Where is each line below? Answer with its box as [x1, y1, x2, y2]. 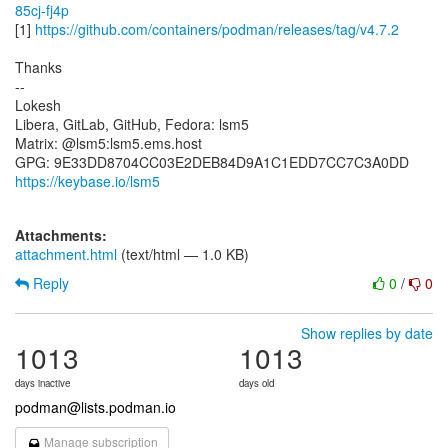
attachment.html [15, 244, 117, 264]
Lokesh [15, 95, 61, 115]
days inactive [15, 376, 70, 390]
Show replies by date [301, 323, 433, 343]
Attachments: [15, 225, 107, 245]
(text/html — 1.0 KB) [117, 244, 249, 264]
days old [239, 376, 274, 390]
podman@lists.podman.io [15, 397, 176, 417]
